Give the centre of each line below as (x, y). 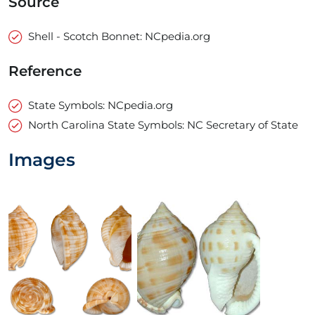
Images (42, 160)
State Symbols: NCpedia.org (101, 105)
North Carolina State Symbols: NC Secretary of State (163, 125)
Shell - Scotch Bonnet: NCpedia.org (119, 37)
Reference (45, 71)
